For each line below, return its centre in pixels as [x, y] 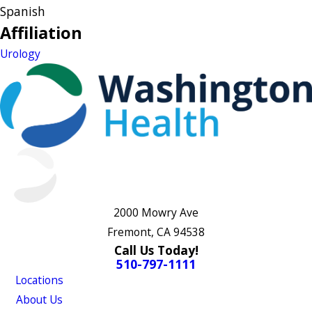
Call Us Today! [156, 250]
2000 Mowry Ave [156, 212]
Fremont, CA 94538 [156, 232]
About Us [39, 299]
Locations [39, 280]
